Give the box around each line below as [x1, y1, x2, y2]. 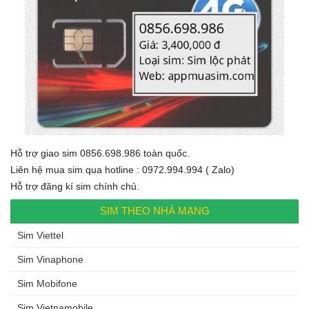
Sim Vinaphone [17, 254, 83, 266]
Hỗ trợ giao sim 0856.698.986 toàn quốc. [10, 148, 190, 159]
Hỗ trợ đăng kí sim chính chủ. [10, 181, 139, 192]
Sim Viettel [17, 230, 63, 241]
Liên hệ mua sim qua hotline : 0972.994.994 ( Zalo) [10, 164, 235, 176]
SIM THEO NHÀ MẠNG [99, 205, 210, 217]
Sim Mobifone [17, 278, 77, 290]
